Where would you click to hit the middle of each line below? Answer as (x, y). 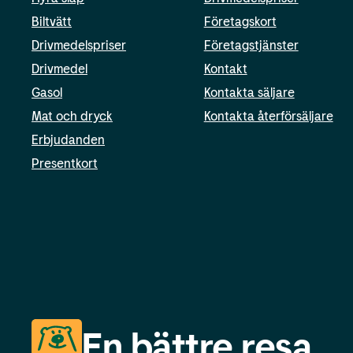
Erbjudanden (68, 139)
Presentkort (65, 163)
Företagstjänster (251, 45)
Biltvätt (52, 21)
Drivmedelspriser (79, 45)
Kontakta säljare (249, 92)
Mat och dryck (72, 116)
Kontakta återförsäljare (268, 116)
